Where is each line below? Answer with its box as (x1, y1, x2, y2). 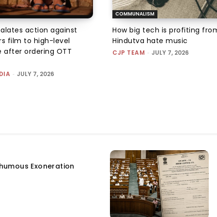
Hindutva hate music (112, 35, 188, 46)
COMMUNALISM (115, 10, 155, 17)
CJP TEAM (112, 48, 145, 57)
